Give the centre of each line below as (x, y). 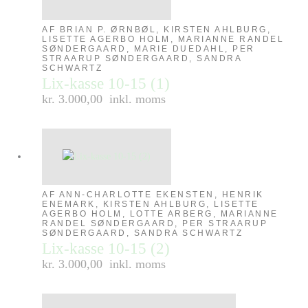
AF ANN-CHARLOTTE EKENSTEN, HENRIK (153, 195)
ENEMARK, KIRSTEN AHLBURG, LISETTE (151, 205)
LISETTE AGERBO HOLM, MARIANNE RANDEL (163, 40)
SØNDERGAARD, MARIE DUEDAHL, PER (148, 49)
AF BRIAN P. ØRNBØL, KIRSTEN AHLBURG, (157, 30)
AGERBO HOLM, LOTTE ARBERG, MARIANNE (160, 214)
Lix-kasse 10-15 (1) (106, 84)
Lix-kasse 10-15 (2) (106, 249)
